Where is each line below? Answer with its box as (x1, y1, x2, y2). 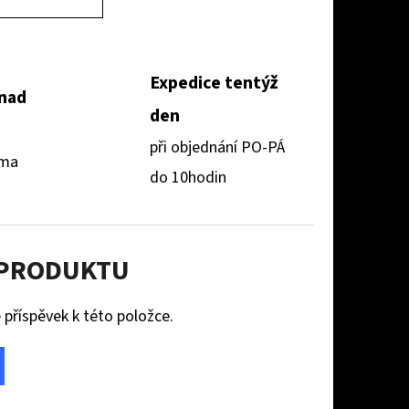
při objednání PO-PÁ (150, 135, 285, 159)
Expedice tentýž (150, 69, 278, 96)
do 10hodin (150, 165, 226, 189)
